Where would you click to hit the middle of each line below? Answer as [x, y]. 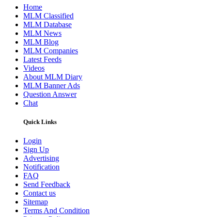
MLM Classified [48, 16]
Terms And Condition [56, 211]
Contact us [39, 193]
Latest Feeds [42, 60]
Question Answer [50, 94]
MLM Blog [41, 42]
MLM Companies [51, 51]
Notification [41, 167]
